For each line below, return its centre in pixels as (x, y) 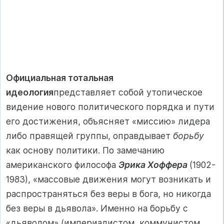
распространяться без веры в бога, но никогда (108, 193)
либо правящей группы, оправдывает (89, 135)
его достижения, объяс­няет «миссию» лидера (108, 121)
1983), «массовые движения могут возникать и (108, 179)
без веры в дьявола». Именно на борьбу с (97, 208)
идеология (30, 92)
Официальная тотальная (60, 77)
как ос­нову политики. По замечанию (85, 150)
